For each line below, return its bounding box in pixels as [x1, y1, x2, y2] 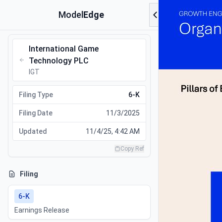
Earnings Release [14, 206, 69, 214]
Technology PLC [29, 56, 89, 65]
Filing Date [19, 109, 53, 117]
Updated [19, 127, 47, 135]
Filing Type [19, 91, 53, 99]
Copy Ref [120, 145, 144, 152]
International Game [29, 44, 99, 54]
